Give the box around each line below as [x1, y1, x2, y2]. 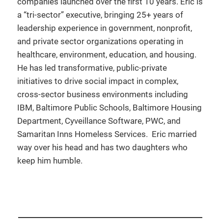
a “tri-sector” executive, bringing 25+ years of [17, 9, 183, 20]
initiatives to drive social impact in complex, [17, 76, 178, 86]
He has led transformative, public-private [17, 62, 167, 73]
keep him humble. [17, 155, 82, 165]
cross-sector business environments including [17, 89, 188, 99]
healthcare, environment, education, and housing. [17, 49, 196, 59]
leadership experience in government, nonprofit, [17, 23, 192, 33]
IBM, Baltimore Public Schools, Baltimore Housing [17, 102, 202, 112]
